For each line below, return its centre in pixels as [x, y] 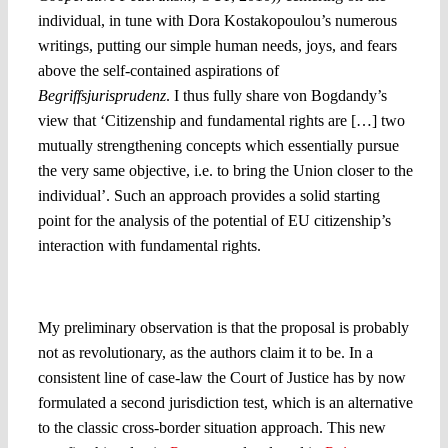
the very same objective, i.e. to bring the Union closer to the [225, 171]
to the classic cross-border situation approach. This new [211, 427]
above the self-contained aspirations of [158, 71]
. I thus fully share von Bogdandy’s [276, 96]
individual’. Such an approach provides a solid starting [208, 196]
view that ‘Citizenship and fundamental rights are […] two [221, 121]
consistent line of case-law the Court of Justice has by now [221, 377]
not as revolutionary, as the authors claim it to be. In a [205, 352]
